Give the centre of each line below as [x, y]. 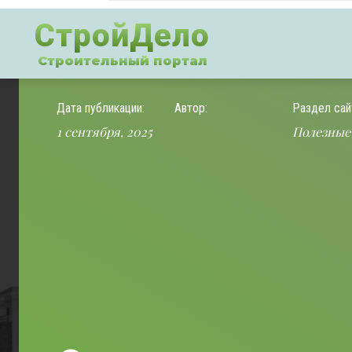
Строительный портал [122, 61]
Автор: [191, 108]
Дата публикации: [101, 108]
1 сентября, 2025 [104, 131]
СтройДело [122, 36]
